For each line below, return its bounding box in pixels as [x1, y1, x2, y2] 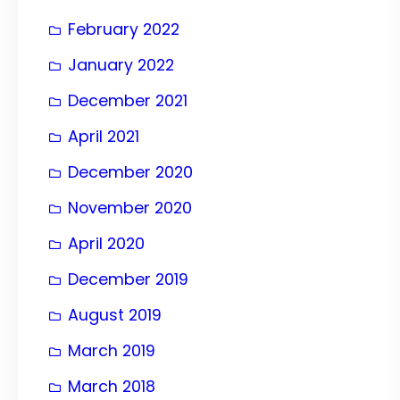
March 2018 [68, 374, 155, 397]
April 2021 [68, 124, 139, 147]
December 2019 [68, 267, 188, 290]
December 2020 [68, 160, 193, 183]
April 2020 [68, 231, 145, 254]
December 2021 [68, 88, 187, 112]
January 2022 [68, 53, 174, 76]
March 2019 [68, 338, 155, 362]
